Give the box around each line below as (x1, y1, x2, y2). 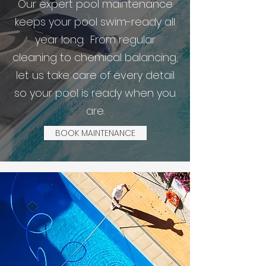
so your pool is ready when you (14, 85, 176, 100)
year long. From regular (34, 32, 156, 47)
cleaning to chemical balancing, (12, 50, 178, 65)
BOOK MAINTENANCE (55, 127, 135, 139)
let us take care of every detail (15, 68, 175, 83)
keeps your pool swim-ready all (15, 14, 175, 29)
